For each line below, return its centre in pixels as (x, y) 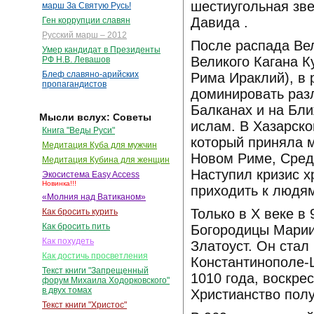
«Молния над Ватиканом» (94, 197)
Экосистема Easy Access (91, 175)
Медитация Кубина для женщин (106, 160)
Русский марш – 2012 (84, 35)
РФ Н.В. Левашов (76, 60)
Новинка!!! (59, 184)
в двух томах (67, 291)
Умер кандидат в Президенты (101, 50)
